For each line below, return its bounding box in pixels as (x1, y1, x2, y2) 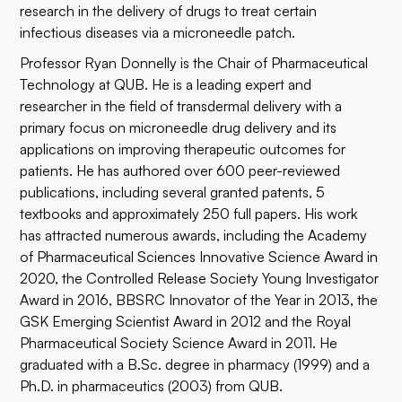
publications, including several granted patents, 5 (20, 183, 326, 201)
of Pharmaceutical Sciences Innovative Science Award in (20, 248, 379, 266)
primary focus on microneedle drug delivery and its (20, 118, 337, 136)
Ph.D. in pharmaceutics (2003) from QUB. (20, 377, 284, 395)
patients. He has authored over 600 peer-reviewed (20, 162, 341, 179)
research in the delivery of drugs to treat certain (20, 2, 318, 20)
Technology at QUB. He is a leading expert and (20, 75, 312, 93)
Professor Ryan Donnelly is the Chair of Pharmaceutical (20, 54, 369, 72)
